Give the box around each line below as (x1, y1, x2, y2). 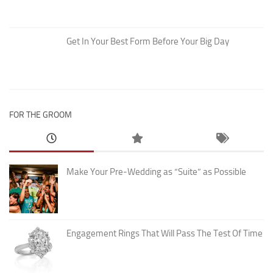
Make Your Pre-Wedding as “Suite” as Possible (66, 166, 246, 177)
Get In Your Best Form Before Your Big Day (66, 35, 229, 47)
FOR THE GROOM (9, 109, 72, 120)
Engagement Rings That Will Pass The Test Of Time (66, 227, 263, 239)
